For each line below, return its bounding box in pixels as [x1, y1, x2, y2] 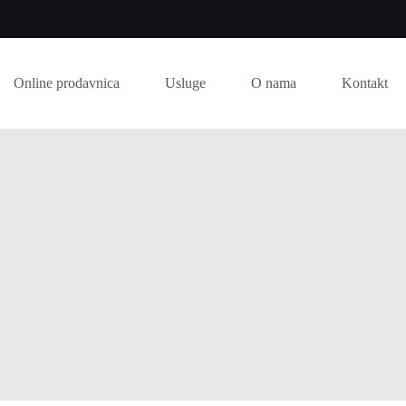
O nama [250, 75, 296, 91]
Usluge [164, 75, 206, 91]
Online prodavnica [13, 75, 120, 91]
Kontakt [341, 75, 388, 91]
